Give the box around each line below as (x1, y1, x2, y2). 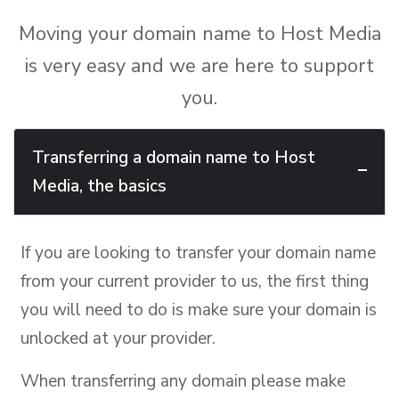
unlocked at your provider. (20, 326, 216, 350)
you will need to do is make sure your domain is (20, 297, 377, 322)
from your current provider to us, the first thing (20, 269, 369, 293)
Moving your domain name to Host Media (18, 20, 381, 48)
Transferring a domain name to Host (32, 146, 315, 170)
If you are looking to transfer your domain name (20, 240, 376, 265)
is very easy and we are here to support (25, 53, 374, 80)
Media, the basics (32, 175, 167, 199)
